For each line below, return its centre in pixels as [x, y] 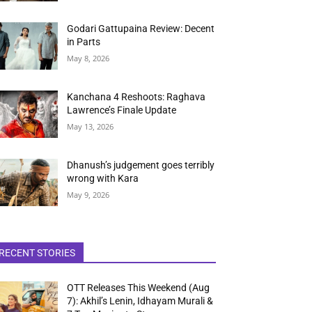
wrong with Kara [103, 179]
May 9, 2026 [88, 195]
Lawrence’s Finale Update [122, 110]
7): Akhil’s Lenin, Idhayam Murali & [140, 301]
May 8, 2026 [88, 58]
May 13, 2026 [91, 127]
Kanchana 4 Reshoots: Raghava [136, 97]
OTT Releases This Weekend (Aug [139, 288]
